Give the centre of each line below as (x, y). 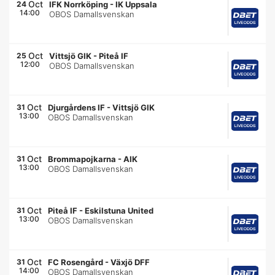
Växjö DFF (130, 262)
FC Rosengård (76, 262)
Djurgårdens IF (77, 107)
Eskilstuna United (119, 211)
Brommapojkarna (82, 159)
